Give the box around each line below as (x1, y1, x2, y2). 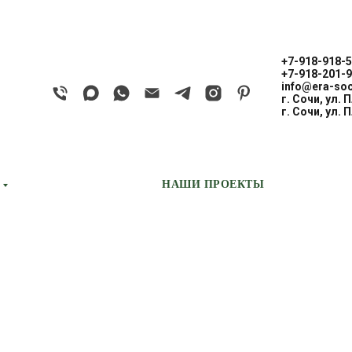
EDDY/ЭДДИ (192, 96, 301, 118)
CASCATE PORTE (192, 124, 277, 137)
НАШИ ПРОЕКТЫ (162, 174, 264, 192)
